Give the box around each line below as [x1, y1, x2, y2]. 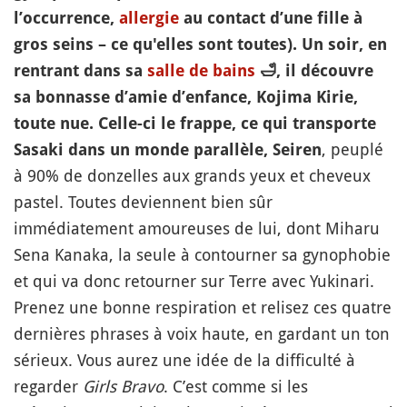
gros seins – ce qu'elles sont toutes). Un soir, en [14, 35, 387, 54]
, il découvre [276, 61, 373, 80]
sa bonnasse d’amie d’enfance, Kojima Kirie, [14, 87, 358, 106]
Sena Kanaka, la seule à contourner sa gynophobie [14, 243, 391, 265]
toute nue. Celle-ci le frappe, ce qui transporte [14, 114, 376, 133]
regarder [14, 375, 83, 397]
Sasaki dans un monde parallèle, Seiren [14, 140, 322, 159]
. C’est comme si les [164, 375, 308, 397]
